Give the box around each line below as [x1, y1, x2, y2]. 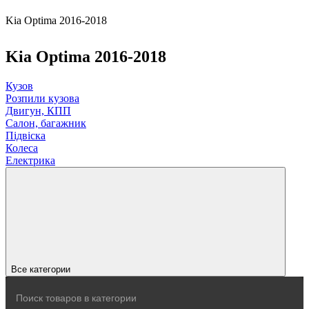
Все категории [11, 263, 70, 275]
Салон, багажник [6, 117, 86, 129]
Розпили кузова [6, 92, 79, 104]
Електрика [6, 154, 55, 166]
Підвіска [6, 129, 46, 141]
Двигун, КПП [6, 104, 71, 117]
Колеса [6, 141, 38, 154]
